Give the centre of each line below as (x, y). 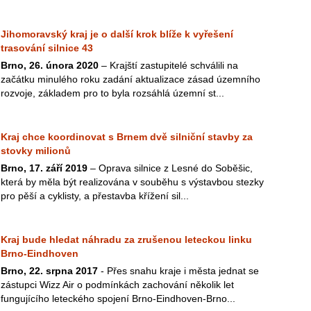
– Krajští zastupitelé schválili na (168, 65)
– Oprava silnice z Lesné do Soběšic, (170, 168)
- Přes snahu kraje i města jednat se (178, 271)
